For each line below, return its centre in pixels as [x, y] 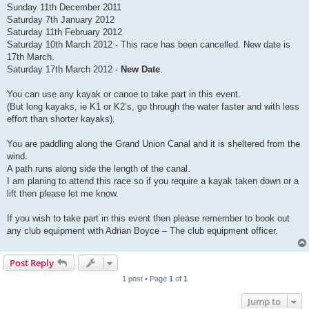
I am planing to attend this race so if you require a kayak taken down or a [153, 181]
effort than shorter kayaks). [61, 119]
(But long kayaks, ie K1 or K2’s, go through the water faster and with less [153, 107]
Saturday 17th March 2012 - [64, 70]
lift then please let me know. [63, 194]
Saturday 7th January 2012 [61, 20]
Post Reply [32, 263]
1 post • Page [145, 279]
